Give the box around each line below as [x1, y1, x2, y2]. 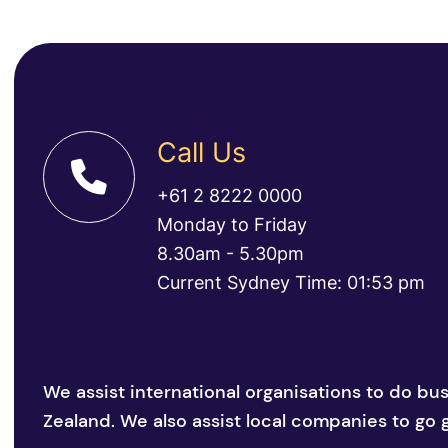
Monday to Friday [156, 213, 307, 236]
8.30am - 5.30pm [156, 242, 304, 265]
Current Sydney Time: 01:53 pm [156, 271, 425, 294]
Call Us [156, 135, 246, 170]
